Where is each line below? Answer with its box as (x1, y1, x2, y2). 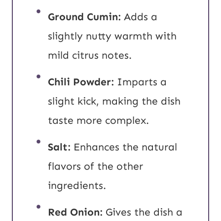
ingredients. (48, 179, 109, 192)
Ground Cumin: (48, 10, 124, 23)
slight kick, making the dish (48, 94, 181, 108)
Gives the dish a (106, 205, 183, 219)
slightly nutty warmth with (48, 29, 177, 42)
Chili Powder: (48, 75, 117, 88)
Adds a (124, 10, 157, 23)
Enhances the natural (71, 140, 177, 153)
